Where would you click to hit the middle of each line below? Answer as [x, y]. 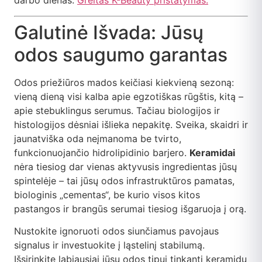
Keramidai [212, 152]
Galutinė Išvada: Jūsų [109, 32]
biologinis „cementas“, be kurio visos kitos [107, 194]
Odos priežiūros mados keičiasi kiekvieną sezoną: [124, 82]
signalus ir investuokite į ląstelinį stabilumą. [109, 245]
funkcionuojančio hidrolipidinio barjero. [102, 152]
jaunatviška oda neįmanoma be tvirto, [98, 138]
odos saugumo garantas [121, 54]
